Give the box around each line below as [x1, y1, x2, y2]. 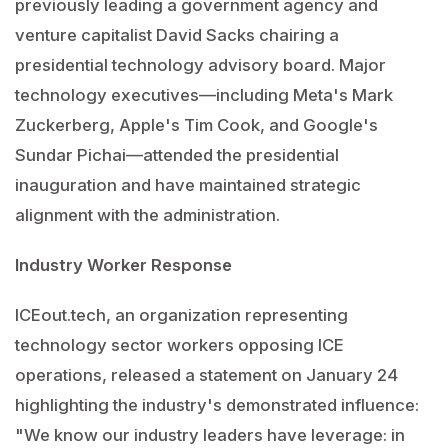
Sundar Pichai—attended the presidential [15, 145, 339, 165]
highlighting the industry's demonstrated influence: [15, 395, 419, 415]
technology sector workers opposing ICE [15, 335, 344, 355]
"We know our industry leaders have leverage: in [15, 425, 405, 445]
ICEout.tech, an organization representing [15, 305, 348, 325]
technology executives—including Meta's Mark [15, 85, 393, 105]
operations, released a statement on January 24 [15, 365, 398, 385]
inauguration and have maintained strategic [15, 175, 361, 195]
